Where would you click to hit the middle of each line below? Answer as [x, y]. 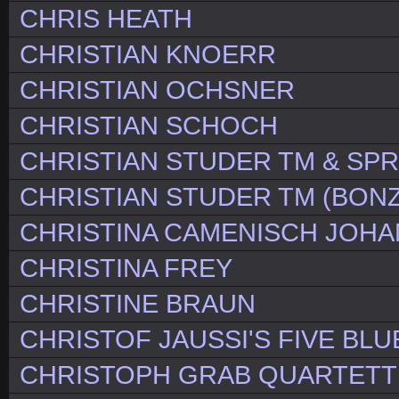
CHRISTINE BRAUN [138, 304]
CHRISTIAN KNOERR [148, 55]
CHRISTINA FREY [126, 269]
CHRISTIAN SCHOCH [149, 126]
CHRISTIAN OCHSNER [157, 90]
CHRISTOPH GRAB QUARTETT [208, 375]
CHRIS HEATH [106, 19]
